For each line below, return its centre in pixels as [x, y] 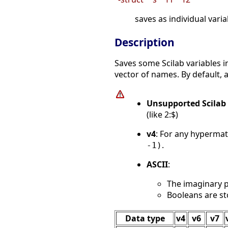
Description [145, 42]
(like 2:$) [162, 115]
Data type [145, 219]
